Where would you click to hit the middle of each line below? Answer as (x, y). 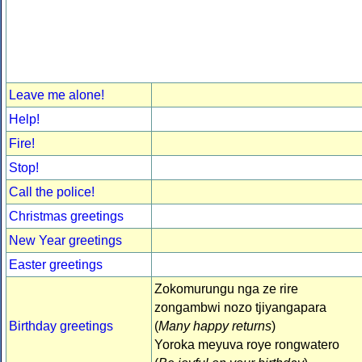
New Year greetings (65, 241)
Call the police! (52, 192)
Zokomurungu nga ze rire (226, 289)
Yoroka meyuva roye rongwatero (247, 345)
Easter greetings (56, 265)
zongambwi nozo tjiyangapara (240, 308)
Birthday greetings (61, 326)
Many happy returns (215, 326)
